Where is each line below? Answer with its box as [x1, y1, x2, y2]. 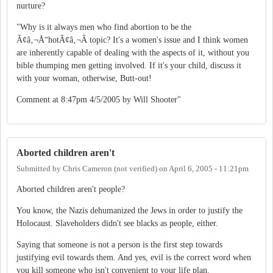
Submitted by [16, 164, 63, 173]
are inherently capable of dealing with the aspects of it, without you [16, 48, 249, 58]
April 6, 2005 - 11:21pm [169, 164, 249, 173]
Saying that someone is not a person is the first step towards [16, 239, 222, 249]
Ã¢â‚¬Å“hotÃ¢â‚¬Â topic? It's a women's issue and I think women [16, 35, 248, 45]
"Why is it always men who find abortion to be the [16, 23, 191, 32]
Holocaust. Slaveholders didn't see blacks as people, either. [16, 218, 218, 228]
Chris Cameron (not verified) [63, 164, 157, 173]
